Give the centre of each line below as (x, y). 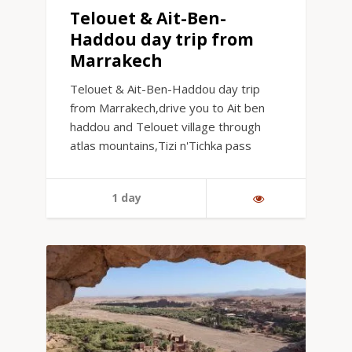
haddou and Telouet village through (165, 127)
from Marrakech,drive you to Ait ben (167, 108)
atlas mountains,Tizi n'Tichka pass (161, 146)
